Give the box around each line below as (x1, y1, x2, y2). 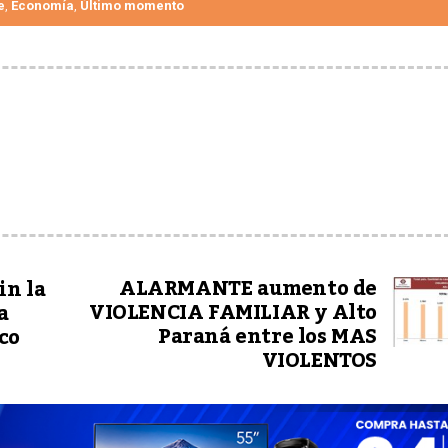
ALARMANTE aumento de (118, 269, 377, 310)
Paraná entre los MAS (157, 317, 377, 358)
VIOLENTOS (261, 341, 377, 382)
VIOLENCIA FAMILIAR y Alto (88, 293, 377, 334)
